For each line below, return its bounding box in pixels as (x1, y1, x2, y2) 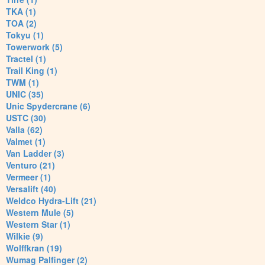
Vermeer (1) (6, 171, 51, 183)
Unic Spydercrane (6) (6, 100, 91, 112)
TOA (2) (6, 17, 37, 30)
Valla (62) (6, 124, 43, 136)
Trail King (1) (6, 64, 57, 77)
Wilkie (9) (6, 230, 43, 243)
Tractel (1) (6, 53, 46, 65)
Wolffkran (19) (6, 242, 62, 254)
